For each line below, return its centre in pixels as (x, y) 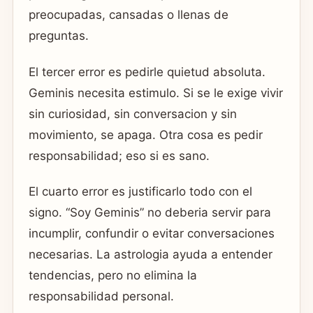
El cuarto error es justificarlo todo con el (140, 191)
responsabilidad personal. (101, 296)
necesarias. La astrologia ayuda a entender (151, 254)
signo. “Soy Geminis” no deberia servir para (150, 212)
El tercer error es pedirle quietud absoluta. (147, 72)
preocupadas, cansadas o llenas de (129, 15)
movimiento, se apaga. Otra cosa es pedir (146, 134)
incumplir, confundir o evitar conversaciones (152, 233)
